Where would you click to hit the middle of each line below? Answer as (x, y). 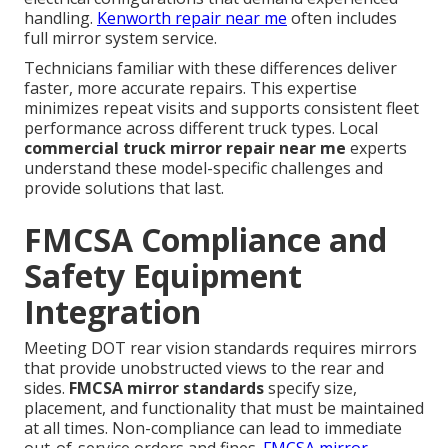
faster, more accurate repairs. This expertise (190, 87)
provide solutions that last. (124, 187)
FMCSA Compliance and (205, 239)
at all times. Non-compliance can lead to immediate (213, 427)
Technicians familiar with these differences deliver (210, 67)
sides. (46, 387)
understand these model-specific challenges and (203, 167)
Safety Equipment (163, 275)
